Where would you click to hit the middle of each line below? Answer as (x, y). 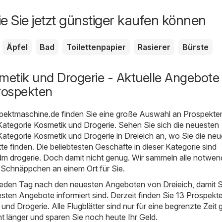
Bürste (195, 47)
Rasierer (154, 47)
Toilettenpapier (96, 47)
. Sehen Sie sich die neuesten (167, 125)
